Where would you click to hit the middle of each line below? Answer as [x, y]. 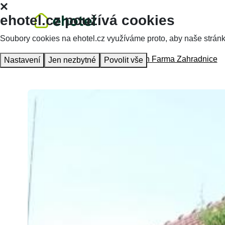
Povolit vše [124, 60]
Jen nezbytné [72, 60]
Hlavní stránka [53, 59]
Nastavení [22, 60]
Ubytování [99, 59]
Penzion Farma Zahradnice [168, 59]
